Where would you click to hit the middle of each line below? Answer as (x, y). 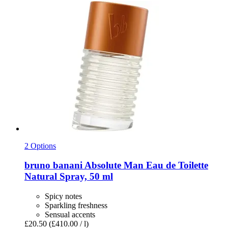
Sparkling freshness (76, 205)
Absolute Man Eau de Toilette (145, 165)
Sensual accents (70, 214)
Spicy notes (63, 196)
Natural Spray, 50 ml (69, 177)
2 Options (40, 146)
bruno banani (53, 165)
